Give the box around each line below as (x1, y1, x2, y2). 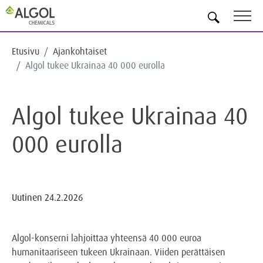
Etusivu (12, 45, 39, 57)
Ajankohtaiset (53, 45, 107, 57)
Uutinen (12, 191, 42, 203)
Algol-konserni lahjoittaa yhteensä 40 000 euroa (12, 232, 201, 244)
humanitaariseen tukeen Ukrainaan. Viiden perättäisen (12, 246, 225, 258)
